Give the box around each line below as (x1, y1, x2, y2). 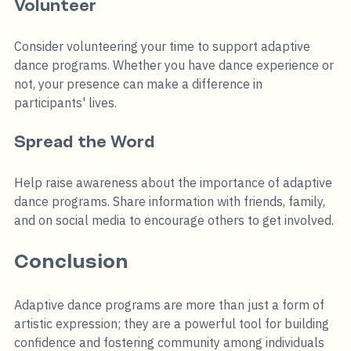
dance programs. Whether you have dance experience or (14, 56, 337, 73)
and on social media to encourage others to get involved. (14, 212, 334, 228)
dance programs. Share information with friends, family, (14, 193, 328, 209)
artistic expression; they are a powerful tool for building (14, 315, 332, 331)
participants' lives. (14, 94, 117, 110)
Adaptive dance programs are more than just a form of (14, 296, 327, 313)
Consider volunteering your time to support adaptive (14, 38, 313, 54)
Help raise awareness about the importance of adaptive (14, 174, 335, 190)
